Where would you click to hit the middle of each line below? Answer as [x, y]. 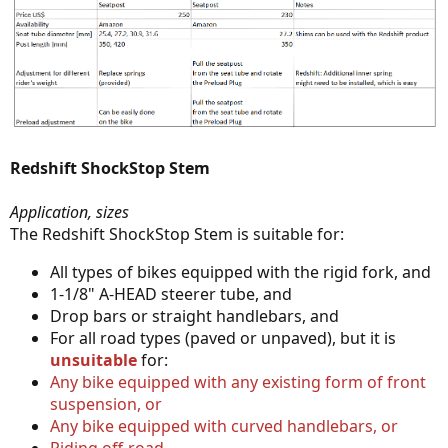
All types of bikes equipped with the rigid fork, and [240, 272]
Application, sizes [69, 212]
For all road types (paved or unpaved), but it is [223, 338]
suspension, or [106, 404]
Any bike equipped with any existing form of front [238, 382]
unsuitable [93, 360]
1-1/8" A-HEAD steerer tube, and [171, 294]
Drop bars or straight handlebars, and [194, 316]
